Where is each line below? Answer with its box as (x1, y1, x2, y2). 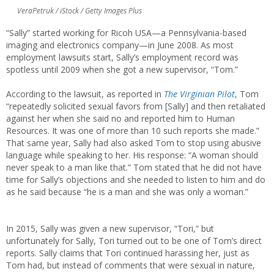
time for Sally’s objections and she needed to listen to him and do (6, 173, 265, 185)
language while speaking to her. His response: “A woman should (6, 149, 258, 161)
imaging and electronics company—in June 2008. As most (6, 39, 234, 51)
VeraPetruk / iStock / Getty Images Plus (17, 5, 142, 16)
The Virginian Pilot (164, 87, 235, 100)
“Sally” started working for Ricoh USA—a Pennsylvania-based (6, 26, 246, 39)
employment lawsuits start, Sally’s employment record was (6, 51, 239, 63)
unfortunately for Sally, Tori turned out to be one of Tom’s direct (6, 234, 262, 246)
